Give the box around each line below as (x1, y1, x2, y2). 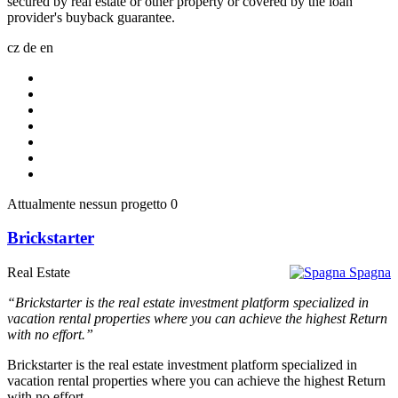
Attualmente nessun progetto (7, 195, 167, 211)
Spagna (349, 265, 391, 281)
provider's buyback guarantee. (7, 9, 175, 25)
